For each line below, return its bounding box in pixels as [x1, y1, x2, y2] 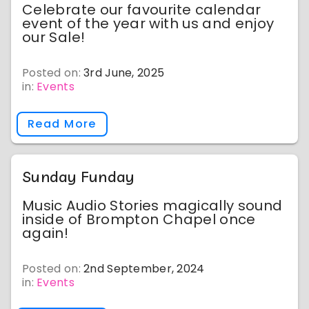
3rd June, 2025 [83, 65, 165, 81]
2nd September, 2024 [83, 261, 205, 277]
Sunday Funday [22, 167, 135, 186]
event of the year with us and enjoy [22, 14, 275, 33]
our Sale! [22, 28, 86, 47]
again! [22, 223, 69, 243]
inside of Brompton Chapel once [22, 210, 256, 229]
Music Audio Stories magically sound [22, 196, 283, 215]
